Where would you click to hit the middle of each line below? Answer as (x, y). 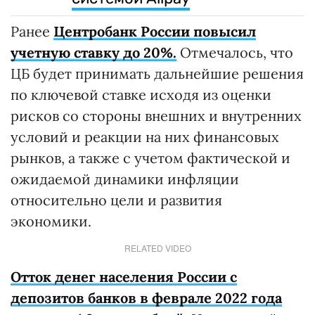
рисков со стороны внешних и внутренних (156, 116)
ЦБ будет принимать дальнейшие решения (157, 74)
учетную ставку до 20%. (94, 53)
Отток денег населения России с (124, 277)
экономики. (51, 221)
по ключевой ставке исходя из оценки (141, 95)
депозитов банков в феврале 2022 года (146, 298)
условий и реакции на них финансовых (145, 137)
